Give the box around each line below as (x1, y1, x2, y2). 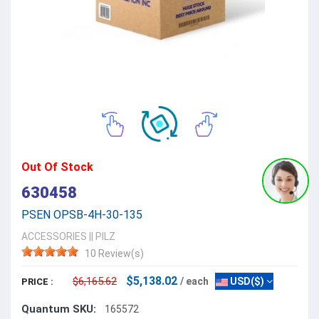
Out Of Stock (21, 160, 93, 174)
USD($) (228, 276, 264, 288)
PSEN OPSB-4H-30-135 (21, 208, 142, 222)
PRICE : (21, 276, 53, 288)
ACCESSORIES (21, 231, 87, 243)
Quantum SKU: (21, 303, 96, 316)
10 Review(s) (85, 248, 144, 260)
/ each (180, 276, 209, 288)
